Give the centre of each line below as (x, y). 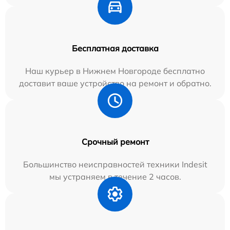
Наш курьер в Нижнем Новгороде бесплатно (115, 71)
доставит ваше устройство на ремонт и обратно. (115, 83)
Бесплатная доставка (115, 48)
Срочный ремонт (115, 141)
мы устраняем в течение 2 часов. (115, 176)
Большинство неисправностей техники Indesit (115, 164)
